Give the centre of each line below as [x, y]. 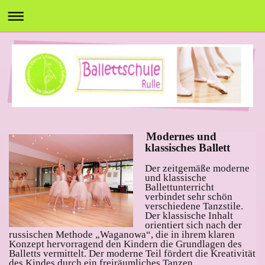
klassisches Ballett [188, 148]
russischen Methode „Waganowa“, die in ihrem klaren [122, 235]
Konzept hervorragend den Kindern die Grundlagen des [125, 244]
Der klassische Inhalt [189, 216]
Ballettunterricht [180, 188]
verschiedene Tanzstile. [194, 206]
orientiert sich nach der [193, 225]
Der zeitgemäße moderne [197, 169]
